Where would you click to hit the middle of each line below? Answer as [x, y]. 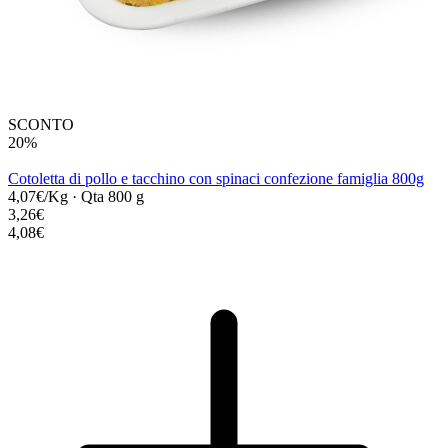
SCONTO [41, 124]
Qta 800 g [112, 196]
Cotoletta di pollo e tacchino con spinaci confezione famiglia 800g [216, 178]
